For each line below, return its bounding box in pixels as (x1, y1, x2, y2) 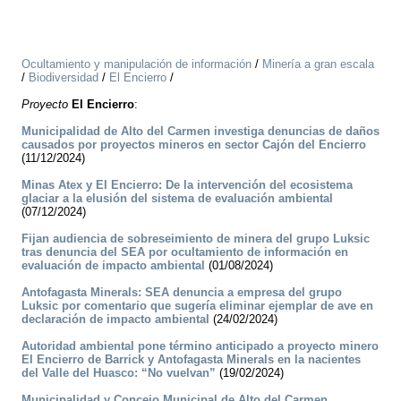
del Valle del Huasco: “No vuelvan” (21, 366, 216, 380)
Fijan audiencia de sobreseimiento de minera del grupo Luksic (21, 232, 370, 246)
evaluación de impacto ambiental (21, 259, 205, 273)
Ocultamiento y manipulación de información (21, 57, 252, 72)
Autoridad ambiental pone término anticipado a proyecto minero (21, 339, 379, 354)
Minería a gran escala (262, 57, 374, 72)
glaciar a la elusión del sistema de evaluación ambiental (21, 192, 333, 206)
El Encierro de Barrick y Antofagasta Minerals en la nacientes (21, 353, 361, 367)
